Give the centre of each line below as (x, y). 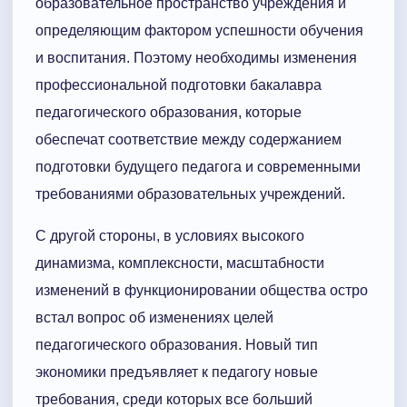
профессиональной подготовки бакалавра (179, 85)
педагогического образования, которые (169, 113)
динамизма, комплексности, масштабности (180, 263)
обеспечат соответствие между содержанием (189, 140)
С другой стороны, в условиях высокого (170, 236)
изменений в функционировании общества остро (202, 291)
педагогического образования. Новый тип (177, 345)
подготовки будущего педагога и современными (198, 167)
